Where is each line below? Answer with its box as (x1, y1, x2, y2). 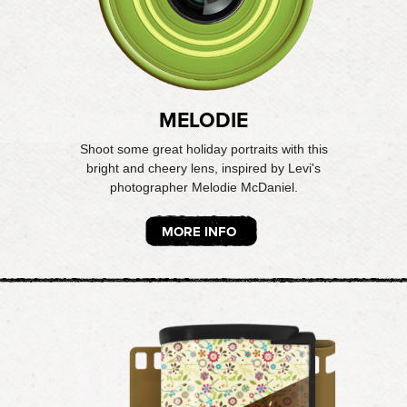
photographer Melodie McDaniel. (109, 180, 298, 194)
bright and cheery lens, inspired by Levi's (86, 161, 321, 175)
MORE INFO (162, 223, 236, 240)
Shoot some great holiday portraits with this (79, 142, 328, 156)
